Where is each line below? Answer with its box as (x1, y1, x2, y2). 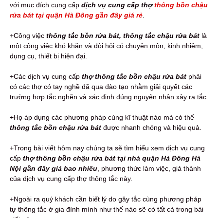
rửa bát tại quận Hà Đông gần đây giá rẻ (10, 11, 143, 19)
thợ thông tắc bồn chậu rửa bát (82, 72, 186, 80)
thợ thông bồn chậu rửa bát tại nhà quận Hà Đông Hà (23, 154, 200, 162)
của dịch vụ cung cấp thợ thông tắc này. (10, 174, 132, 182)
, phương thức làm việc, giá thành (97, 164, 201, 172)
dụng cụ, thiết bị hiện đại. (10, 52, 87, 60)
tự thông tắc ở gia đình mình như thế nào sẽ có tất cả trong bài (10, 205, 203, 213)
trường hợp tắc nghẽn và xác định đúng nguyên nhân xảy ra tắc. (10, 92, 208, 101)
